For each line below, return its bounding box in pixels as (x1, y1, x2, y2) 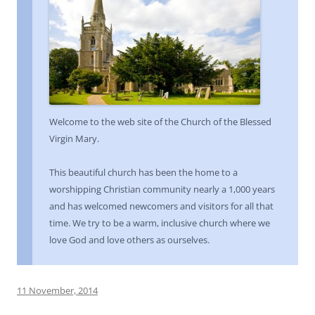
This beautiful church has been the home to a (49, 166, 238, 179)
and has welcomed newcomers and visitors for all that (49, 200, 274, 213)
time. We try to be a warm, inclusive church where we (49, 217, 270, 230)
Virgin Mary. (49, 132, 99, 146)
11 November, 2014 (17, 284, 98, 297)
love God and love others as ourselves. (49, 233, 210, 247)
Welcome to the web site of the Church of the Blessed (49, 115, 271, 129)
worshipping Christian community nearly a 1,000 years (49, 183, 275, 196)
